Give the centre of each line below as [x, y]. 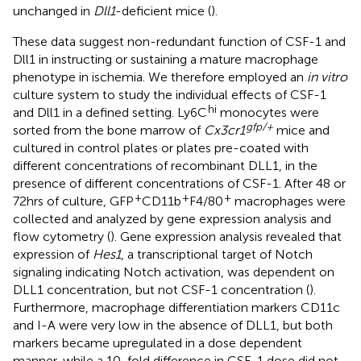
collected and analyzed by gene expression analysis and [172, 218]
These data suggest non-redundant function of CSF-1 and [179, 41]
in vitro [327, 77]
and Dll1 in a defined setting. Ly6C [110, 112]
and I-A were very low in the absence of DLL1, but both [173, 325]
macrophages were [288, 201]
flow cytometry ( [62, 236]
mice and [301, 130]
